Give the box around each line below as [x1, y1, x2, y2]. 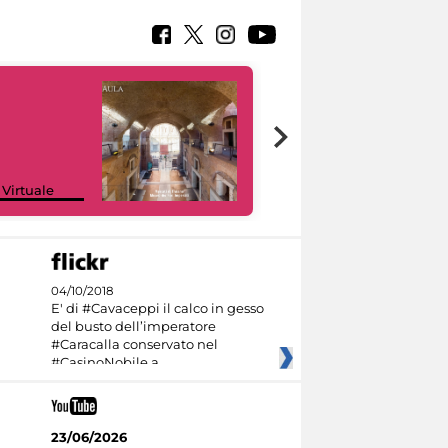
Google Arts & [293, 165, 384, 182]
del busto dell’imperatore [50, 318, 216, 335]
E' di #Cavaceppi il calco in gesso [50, 300, 264, 317]
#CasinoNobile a [50, 354, 159, 371]
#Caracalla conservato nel [50, 336, 218, 353]
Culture [293, 181, 342, 198]
